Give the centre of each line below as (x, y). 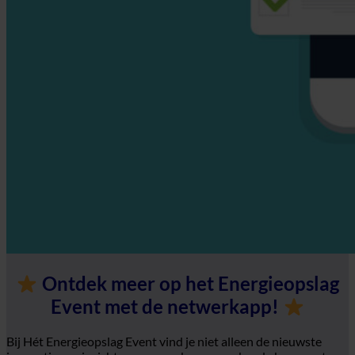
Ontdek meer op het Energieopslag (190, 284)
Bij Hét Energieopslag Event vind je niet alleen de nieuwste (164, 342)
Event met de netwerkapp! (166, 307)
